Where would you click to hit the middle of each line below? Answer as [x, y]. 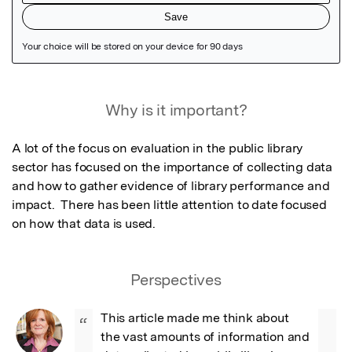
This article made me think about [195, 317]
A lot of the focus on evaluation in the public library [158, 148]
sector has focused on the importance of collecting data [172, 167]
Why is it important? [176, 110]
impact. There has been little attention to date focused [169, 204]
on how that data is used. [84, 223]
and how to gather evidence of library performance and [171, 185]
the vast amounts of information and [205, 336]
